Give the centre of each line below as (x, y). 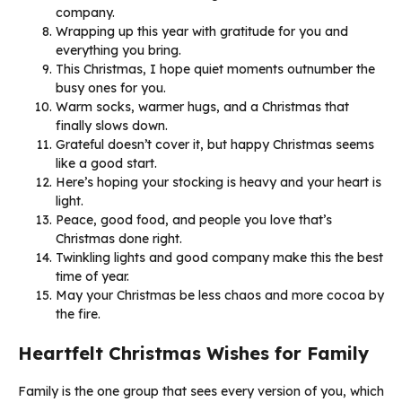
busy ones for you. (111, 87)
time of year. (92, 276)
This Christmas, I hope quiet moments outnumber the (215, 69)
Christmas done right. (119, 238)
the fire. (78, 314)
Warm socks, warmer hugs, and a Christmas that (202, 106)
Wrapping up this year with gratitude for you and (202, 31)
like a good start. (106, 163)
